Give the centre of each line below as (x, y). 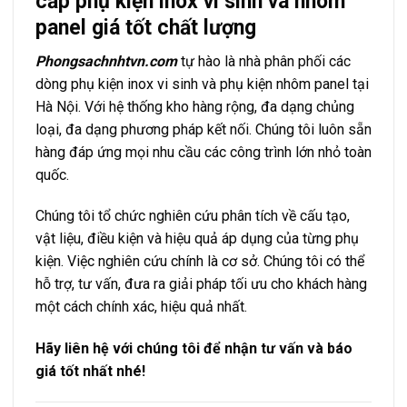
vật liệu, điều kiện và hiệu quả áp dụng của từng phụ (197, 239)
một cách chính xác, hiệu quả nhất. (141, 307)
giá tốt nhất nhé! (90, 372)
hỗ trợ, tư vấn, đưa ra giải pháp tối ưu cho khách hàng (201, 284)
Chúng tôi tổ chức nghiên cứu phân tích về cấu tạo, (193, 216)
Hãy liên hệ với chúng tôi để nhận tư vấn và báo (194, 349)
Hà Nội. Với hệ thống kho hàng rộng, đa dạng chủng (195, 106)
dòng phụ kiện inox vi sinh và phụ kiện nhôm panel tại (202, 84)
